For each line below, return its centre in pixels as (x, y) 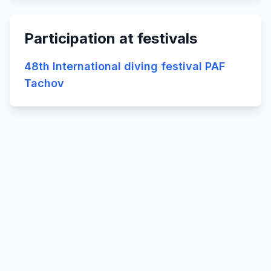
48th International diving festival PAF (125, 66)
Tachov (44, 83)
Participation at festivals (111, 38)
